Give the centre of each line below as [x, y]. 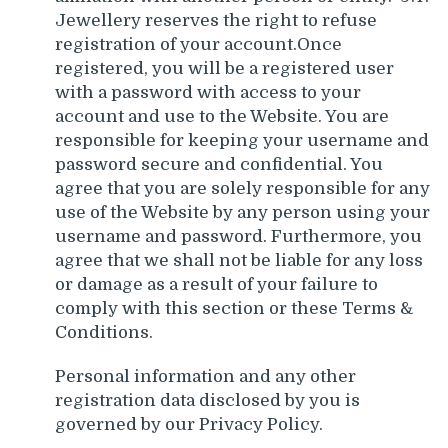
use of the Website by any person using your [242, 212]
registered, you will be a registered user [224, 68]
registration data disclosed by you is [207, 400]
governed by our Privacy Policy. [189, 424]
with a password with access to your [208, 92]
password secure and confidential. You [219, 164]
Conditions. [104, 332]
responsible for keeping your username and [242, 140]
